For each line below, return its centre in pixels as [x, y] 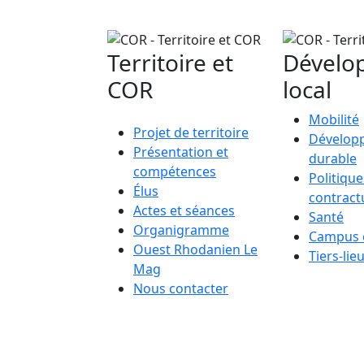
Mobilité [334, 119]
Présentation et [181, 152]
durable [333, 158]
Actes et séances [184, 210]
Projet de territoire [191, 132]
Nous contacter [181, 288]
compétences [175, 171]
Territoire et [170, 62]
